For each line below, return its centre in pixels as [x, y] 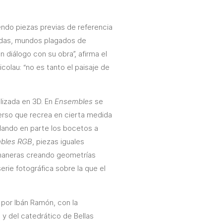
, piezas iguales [58, 141]
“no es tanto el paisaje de [66, 67]
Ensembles [74, 101]
